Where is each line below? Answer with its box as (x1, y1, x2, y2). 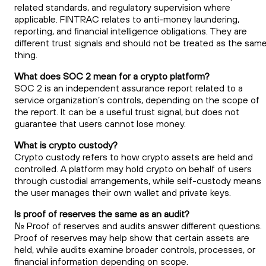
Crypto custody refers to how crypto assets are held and (14, 151, 253, 163)
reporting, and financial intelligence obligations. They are (14, 25, 247, 37)
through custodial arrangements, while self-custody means (14, 175, 261, 187)
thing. (14, 49, 37, 61)
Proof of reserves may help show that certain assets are (14, 232, 249, 244)
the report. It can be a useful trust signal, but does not (14, 106, 239, 118)
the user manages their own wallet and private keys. (14, 186, 231, 199)
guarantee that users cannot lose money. (14, 118, 186, 130)
